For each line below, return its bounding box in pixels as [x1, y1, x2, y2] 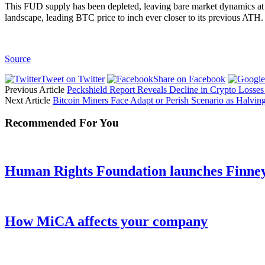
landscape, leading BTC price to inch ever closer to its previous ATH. [5, 12, 263, 22]
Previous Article [5, 84, 64, 95]
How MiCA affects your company [5, 214, 208, 230]
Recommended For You [5, 117, 119, 130]
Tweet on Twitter [41, 73, 105, 84]
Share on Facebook [153, 73, 225, 84]
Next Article [5, 95, 50, 105]
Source [5, 53, 31, 64]
